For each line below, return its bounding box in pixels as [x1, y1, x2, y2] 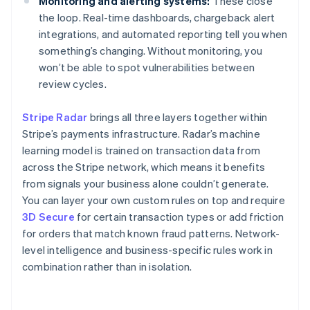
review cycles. [39, 77, 107, 91]
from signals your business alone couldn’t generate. [22, 176, 269, 191]
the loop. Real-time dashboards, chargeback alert [39, 10, 275, 25]
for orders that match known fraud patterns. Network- [22, 226, 280, 241]
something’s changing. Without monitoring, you [39, 44, 263, 58]
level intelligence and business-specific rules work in [22, 243, 273, 257]
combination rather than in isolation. [22, 259, 192, 274]
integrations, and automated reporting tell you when [39, 27, 288, 42]
